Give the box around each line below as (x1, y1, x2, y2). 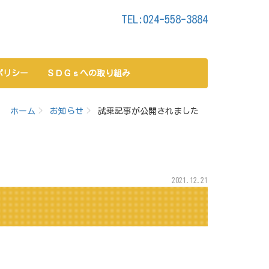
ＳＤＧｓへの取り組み (46, 69, 130, 77)
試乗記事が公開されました (98, 107, 199, 115)
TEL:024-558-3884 (121, 14, 208, 25)
